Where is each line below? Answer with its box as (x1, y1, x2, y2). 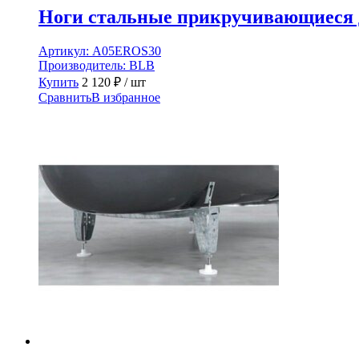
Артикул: (38, 43, 92, 58)
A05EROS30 (92, 43, 161, 58)
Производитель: (38, 58, 129, 72)
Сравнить (38, 90, 91, 104)
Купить (38, 75, 79, 89)
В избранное (91, 90, 160, 104)
